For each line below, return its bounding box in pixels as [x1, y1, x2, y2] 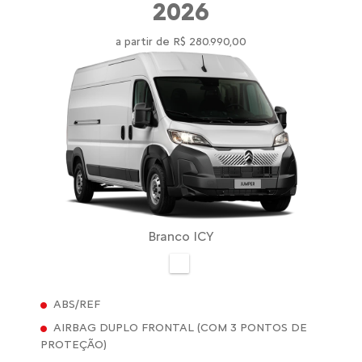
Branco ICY [148, 229, 214, 245]
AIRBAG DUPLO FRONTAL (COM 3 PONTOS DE [53, 320, 307, 335]
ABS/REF [53, 297, 100, 311]
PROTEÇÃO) [40, 337, 107, 351]
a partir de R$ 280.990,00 [116, 35, 246, 49]
